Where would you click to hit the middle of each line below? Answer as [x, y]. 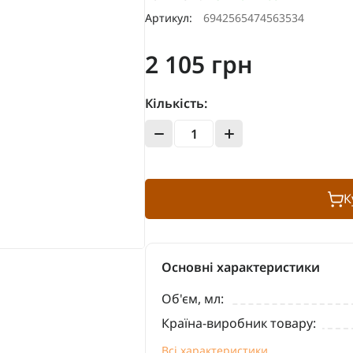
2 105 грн [199, 65]
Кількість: [176, 104]
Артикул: [170, 18]
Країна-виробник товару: [239, 323]
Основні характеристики [241, 268]
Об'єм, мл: [193, 299]
